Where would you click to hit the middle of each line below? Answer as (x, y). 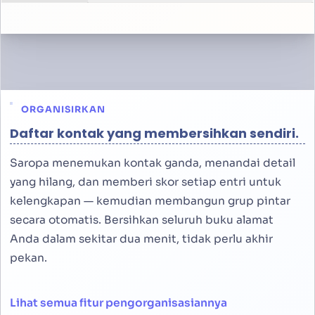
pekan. (28, 258)
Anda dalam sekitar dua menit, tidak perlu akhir (141, 239)
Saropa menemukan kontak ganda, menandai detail (153, 163)
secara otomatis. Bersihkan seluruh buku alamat (142, 220)
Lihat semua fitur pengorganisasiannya (118, 303)
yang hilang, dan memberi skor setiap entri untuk (146, 182)
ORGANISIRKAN (63, 110)
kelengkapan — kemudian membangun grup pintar (150, 201)
